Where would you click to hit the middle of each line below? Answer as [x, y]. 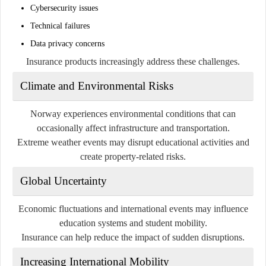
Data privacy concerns [67, 43]
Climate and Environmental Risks [97, 85]
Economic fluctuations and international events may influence [133, 208]
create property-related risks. [133, 156]
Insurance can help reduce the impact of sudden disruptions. [133, 237]
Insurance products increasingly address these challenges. [133, 61]
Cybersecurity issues [64, 8]
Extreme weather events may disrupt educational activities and [133, 142]
